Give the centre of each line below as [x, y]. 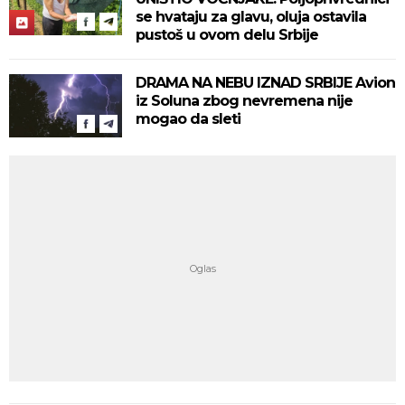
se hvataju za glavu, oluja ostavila [251, 17]
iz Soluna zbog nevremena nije [244, 101]
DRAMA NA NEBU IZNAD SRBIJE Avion [265, 83]
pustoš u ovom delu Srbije [227, 35]
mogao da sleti [188, 119]
